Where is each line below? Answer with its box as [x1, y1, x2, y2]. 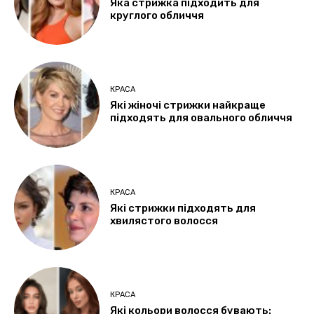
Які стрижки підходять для [110, 201, 257, 214]
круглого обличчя [110, 8, 205, 22]
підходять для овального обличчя [110, 111, 293, 125]
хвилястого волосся [110, 214, 219, 227]
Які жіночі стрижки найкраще [110, 99, 266, 112]
